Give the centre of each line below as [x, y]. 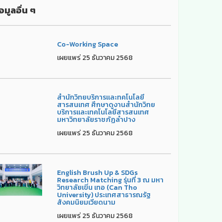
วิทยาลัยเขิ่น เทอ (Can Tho [97, 187]
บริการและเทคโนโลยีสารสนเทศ [103, 112]
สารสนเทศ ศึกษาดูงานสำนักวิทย [106, 105]
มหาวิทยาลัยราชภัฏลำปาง [96, 119]
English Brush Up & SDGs [98, 172]
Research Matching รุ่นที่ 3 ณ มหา [111, 180]
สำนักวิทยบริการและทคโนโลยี [101, 97]
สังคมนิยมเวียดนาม [86, 202]
